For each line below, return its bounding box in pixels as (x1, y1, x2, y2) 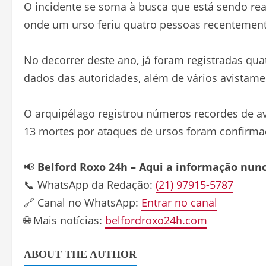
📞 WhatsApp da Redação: (24, 178, 156, 192)
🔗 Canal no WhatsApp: (24, 195, 141, 210)
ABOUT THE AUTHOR (24, 248, 137, 261)
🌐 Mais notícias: (24, 213, 105, 228)
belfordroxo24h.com (105, 213, 207, 228)
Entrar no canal (141, 195, 217, 210)
